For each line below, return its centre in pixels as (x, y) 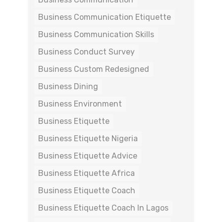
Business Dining (68, 86)
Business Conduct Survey (86, 52)
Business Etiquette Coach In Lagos (103, 208)
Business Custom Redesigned (94, 69)
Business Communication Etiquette (105, 17)
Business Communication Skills (96, 34)
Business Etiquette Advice (88, 156)
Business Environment (80, 104)
